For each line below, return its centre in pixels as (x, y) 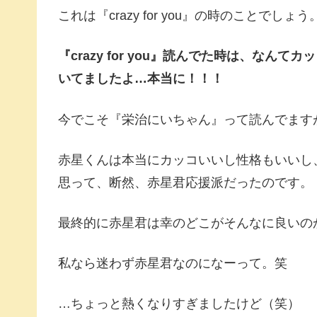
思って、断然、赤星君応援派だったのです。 (185, 182)
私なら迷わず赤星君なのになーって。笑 (173, 264)
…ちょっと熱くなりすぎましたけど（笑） (179, 304)
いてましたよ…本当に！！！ (141, 79)
